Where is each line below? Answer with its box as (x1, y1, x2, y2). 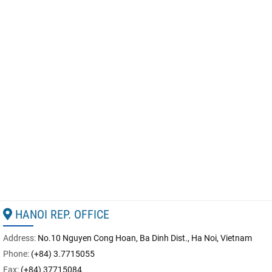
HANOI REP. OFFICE (12, 207, 109, 222)
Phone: (3, 249, 31, 259)
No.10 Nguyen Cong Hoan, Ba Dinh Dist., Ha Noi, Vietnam (38, 233, 252, 243)
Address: (3, 233, 38, 243)
